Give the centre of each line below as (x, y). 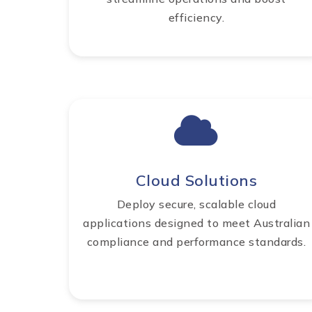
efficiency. (196, 18)
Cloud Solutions (196, 181)
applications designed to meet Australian (196, 223)
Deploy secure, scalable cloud (196, 204)
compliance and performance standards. (196, 242)
